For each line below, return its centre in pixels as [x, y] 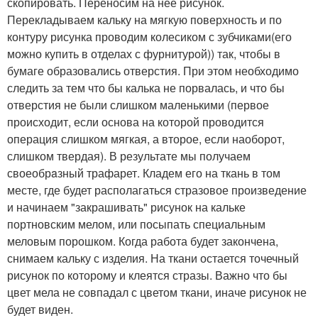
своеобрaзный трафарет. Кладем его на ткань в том [144, 173]
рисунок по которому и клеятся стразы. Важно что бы [147, 275]
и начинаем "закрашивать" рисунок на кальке [126, 207]
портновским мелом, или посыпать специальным [136, 224]
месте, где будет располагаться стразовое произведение [157, 190]
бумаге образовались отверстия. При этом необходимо [153, 71]
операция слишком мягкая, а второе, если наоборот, [146, 139]
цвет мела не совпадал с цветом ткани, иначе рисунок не [157, 292]
